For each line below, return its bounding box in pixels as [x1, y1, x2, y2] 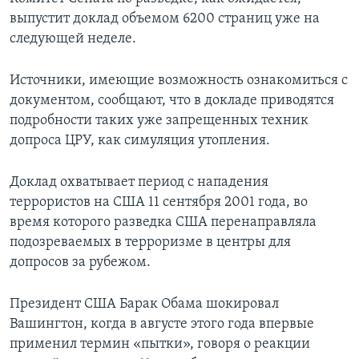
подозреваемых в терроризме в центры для [10, 235, 291, 251]
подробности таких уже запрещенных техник [10, 113, 309, 129]
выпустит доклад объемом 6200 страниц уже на [10, 11, 320, 27]
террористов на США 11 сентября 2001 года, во [10, 195, 308, 211]
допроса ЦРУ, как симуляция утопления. [10, 133, 270, 149]
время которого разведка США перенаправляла [10, 215, 317, 231]
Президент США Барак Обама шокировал [10, 296, 279, 313]
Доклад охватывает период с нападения [10, 175, 268, 191]
